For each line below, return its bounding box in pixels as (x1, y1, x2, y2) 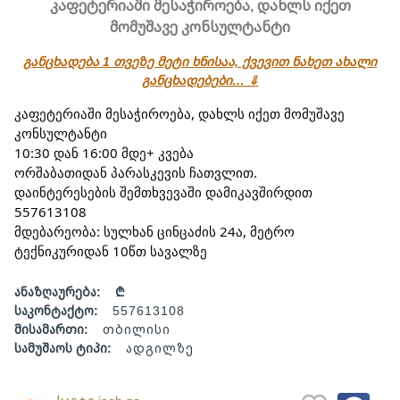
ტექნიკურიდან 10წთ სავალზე (14, 242, 207, 260)
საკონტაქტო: (14, 302, 98, 319)
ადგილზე (126, 339, 194, 356)
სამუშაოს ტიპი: (14, 339, 112, 356)
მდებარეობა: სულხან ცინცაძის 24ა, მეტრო (14, 222, 295, 240)
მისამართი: (14, 321, 88, 337)
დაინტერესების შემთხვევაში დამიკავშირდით (14, 183, 312, 201)
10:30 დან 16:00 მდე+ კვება (14, 144, 194, 162)
